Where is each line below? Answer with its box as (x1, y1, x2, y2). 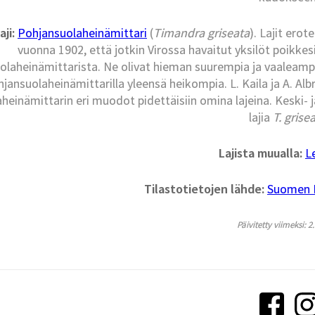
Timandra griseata (153, 25, 250, 41)
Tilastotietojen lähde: (143, 181, 264, 198)
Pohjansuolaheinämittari (17, 25, 147, 41)
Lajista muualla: (218, 145, 302, 162)
